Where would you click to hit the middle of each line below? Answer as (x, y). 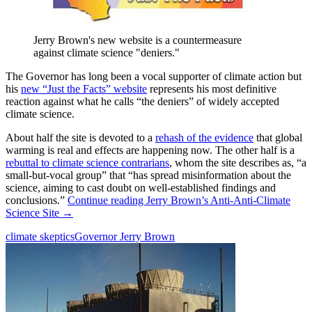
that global (278, 138)
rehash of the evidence (204, 138)
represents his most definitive (212, 89)
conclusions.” (37, 201)
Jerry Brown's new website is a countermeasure (138, 40)
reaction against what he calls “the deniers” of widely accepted (142, 102)
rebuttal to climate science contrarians (87, 163)
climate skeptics (40, 237)
